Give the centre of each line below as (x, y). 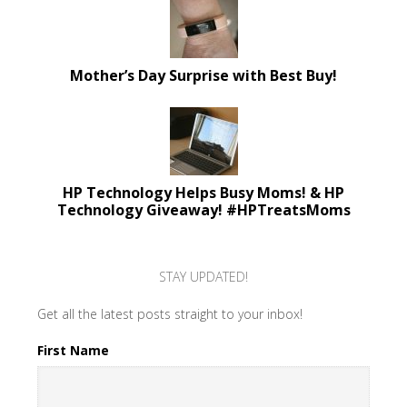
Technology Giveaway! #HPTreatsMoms (203, 210)
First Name (73, 350)
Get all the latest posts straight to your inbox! (169, 314)
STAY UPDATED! (203, 277)
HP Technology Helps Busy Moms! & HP (203, 193)
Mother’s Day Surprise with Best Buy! (203, 75)
